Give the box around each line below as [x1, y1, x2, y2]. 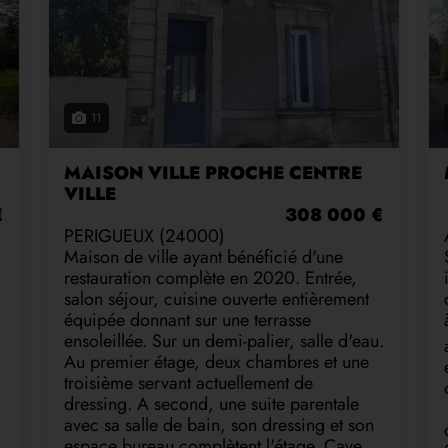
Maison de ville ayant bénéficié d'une [64, 243, 343, 270]
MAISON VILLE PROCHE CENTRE [64, 159, 362, 186]
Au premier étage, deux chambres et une [64, 348, 369, 375]
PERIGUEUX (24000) [64, 222, 225, 249]
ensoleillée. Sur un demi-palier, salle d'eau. [64, 327, 384, 354]
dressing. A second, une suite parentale [64, 390, 359, 417]
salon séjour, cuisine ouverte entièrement [64, 285, 369, 312]
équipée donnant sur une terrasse [64, 306, 311, 333]
